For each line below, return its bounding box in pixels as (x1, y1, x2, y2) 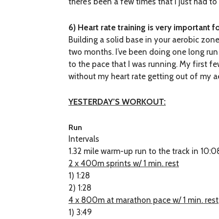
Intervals (68, 133, 100, 144)
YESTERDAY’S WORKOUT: (68, 97, 166, 107)
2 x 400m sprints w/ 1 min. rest (68, 158, 179, 168)
